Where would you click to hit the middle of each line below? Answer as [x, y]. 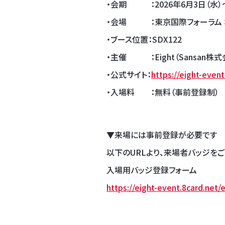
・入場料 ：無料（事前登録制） [163, 92]
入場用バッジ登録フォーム [152, 170]
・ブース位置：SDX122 [144, 39]
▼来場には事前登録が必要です [162, 134]
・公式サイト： [129, 74]
